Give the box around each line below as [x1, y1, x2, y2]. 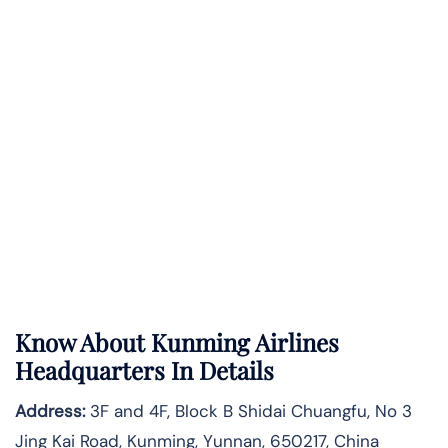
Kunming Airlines [151, 326, 339, 359]
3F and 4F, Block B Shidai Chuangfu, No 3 [85, 400, 412, 423]
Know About [15, 326, 151, 359]
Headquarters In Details [15, 354, 280, 387]
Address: [15, 400, 85, 423]
